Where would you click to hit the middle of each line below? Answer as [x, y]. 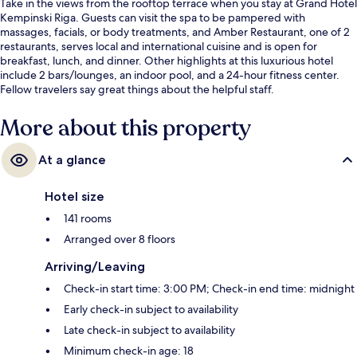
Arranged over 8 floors [120, 239]
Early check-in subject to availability [151, 309]
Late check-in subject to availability [149, 330]
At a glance [72, 159]
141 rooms [88, 218]
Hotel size [75, 196]
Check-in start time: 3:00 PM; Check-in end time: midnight [209, 288]
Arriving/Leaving [95, 266]
